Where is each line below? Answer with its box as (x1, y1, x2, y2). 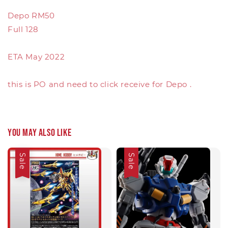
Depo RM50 (8, 11, 55, 20)
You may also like (8, 126, 72, 139)
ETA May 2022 (8, 52, 65, 62)
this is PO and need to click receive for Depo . (8, 79, 192, 89)
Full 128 (8, 24, 39, 34)
